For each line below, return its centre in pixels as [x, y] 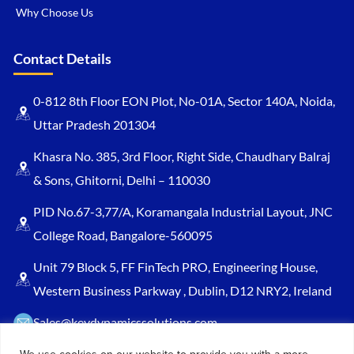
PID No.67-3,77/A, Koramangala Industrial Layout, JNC [183, 212]
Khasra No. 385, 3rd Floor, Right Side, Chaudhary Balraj [182, 156]
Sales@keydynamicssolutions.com [125, 322]
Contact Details [62, 59]
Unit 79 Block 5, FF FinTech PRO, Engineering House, [175, 267]
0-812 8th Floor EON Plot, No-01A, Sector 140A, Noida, [184, 101]
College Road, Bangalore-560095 [123, 235]
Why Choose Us [55, 13]
